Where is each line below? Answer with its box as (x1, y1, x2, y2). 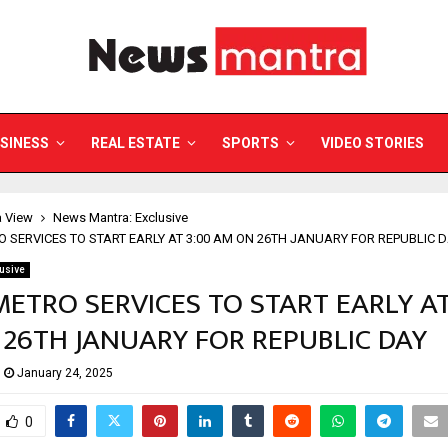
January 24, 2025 (17, 366, 113, 380)
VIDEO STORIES (321, 135, 424, 151)
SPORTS (222, 135, 279, 151)
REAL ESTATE (91, 135, 180, 151)
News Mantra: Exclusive (53, 210, 188, 225)
